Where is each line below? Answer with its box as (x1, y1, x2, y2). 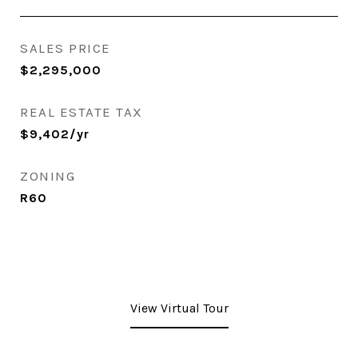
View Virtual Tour (129, 300, 229, 316)
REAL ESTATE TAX (20, 104, 143, 120)
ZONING (20, 168, 75, 184)
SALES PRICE (20, 40, 111, 56)
